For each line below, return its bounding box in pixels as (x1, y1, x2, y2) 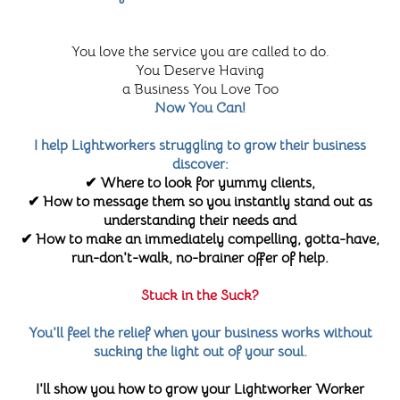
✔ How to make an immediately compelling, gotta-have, (21, 230, 379, 249)
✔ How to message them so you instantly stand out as (28, 193, 372, 212)
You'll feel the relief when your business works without (28, 324, 372, 343)
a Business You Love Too (121, 80, 279, 99)
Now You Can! (154, 99, 246, 118)
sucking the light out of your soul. (93, 343, 307, 362)
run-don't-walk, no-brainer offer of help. (71, 249, 329, 268)
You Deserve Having (136, 62, 264, 80)
